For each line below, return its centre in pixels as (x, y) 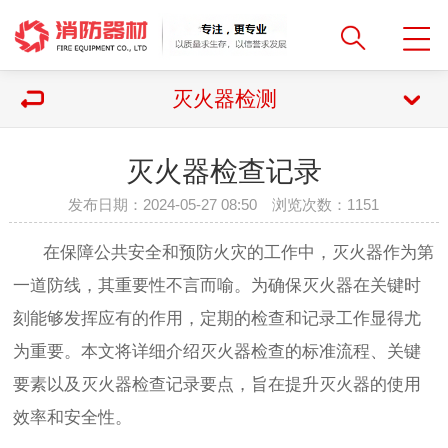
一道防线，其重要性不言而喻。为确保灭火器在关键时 (217, 286)
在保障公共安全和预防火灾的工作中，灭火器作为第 (224, 253)
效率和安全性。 (73, 418)
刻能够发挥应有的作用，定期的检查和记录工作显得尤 (217, 319)
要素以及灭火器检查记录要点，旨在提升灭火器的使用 (217, 385)
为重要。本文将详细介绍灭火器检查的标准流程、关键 (217, 352)
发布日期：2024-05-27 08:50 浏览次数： (208, 204)
